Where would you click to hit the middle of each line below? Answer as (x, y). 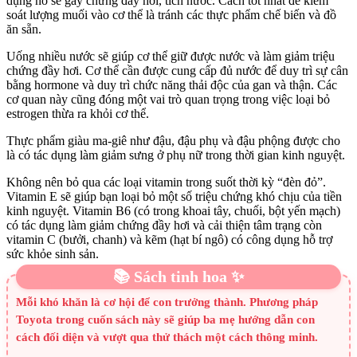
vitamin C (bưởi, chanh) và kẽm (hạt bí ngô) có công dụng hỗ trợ (169, 239)
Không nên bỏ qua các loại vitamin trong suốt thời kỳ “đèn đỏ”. (166, 182)
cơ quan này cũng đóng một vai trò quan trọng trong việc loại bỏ (168, 99)
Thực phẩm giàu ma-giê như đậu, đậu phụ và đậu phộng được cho (173, 140)
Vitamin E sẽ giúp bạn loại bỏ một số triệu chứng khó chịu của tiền (174, 196)
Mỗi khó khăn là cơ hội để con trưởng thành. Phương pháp (167, 302)
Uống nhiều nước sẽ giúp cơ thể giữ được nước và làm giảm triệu (171, 56)
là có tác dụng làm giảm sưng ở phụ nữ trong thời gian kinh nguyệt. (176, 155)
